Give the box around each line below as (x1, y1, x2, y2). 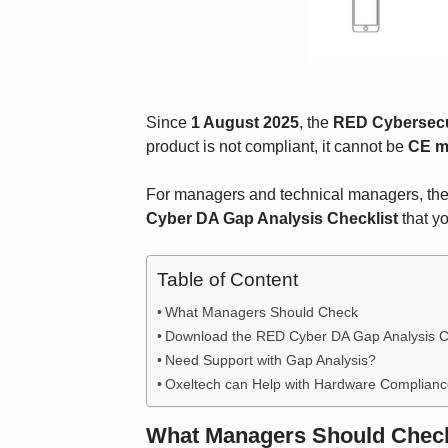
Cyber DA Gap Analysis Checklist (145, 210, 398, 228)
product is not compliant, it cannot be (145, 138, 408, 156)
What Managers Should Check (164, 304, 358, 321)
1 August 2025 (190, 114, 299, 132)
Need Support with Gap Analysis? (164, 352, 376, 369)
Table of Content (156, 269, 298, 291)
